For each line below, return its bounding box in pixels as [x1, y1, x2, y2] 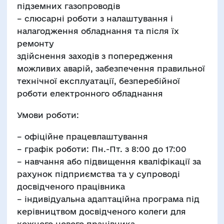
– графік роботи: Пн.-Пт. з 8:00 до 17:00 [16, 144, 186, 153]
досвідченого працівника [16, 182, 125, 191]
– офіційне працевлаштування [16, 132, 148, 141]
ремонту [16, 39, 54, 48]
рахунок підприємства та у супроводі [16, 169, 180, 178]
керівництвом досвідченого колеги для [16, 207, 186, 216]
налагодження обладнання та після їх [16, 26, 179, 35]
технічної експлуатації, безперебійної [16, 76, 180, 85]
